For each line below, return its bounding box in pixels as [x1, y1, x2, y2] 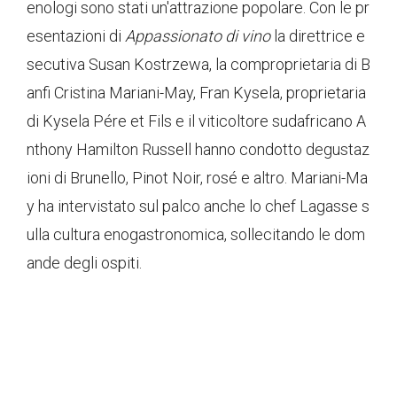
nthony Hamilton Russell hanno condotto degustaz [27, 140, 370, 160]
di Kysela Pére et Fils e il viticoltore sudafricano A [27, 112, 366, 131]
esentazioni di [27, 27, 125, 46]
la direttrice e [270, 27, 365, 46]
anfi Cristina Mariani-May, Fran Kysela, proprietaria [27, 83, 366, 103]
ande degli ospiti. [27, 253, 142, 273]
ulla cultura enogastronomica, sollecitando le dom [27, 225, 365, 245]
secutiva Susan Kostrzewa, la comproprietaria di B [27, 55, 370, 74]
